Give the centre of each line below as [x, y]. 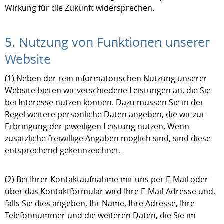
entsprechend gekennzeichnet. [63, 150]
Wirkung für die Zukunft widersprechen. [80, 8]
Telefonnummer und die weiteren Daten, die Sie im [100, 215]
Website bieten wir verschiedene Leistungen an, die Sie [108, 90]
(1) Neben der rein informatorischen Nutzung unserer [106, 78]
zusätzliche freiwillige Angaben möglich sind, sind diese [108, 138]
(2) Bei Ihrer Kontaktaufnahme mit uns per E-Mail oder [107, 179]
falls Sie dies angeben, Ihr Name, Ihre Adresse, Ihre [100, 203]
